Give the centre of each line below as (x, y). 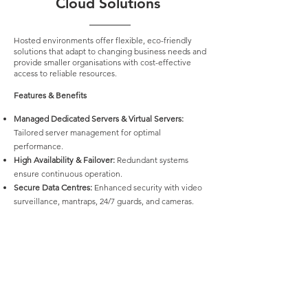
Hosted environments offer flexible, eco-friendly (103, 40)
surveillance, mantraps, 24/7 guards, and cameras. (104, 201)
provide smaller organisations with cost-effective (102, 62)
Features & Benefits (50, 95)
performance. (38, 146)
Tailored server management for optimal (87, 132)
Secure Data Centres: (53, 187)
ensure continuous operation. (68, 174)
